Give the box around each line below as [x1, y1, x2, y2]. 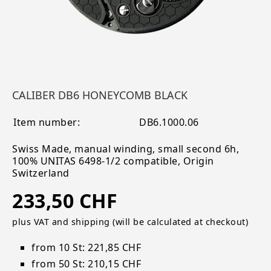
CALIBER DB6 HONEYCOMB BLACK [12, 88, 188, 102]
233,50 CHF [12, 188, 117, 214]
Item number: [13, 116, 80, 129]
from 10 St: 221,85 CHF [31, 240, 141, 254]
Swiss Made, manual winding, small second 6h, [12, 142, 239, 155]
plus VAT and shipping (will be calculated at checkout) [12, 216, 248, 228]
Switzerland [12, 166, 70, 180]
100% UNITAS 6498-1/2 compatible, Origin [12, 154, 214, 168]
